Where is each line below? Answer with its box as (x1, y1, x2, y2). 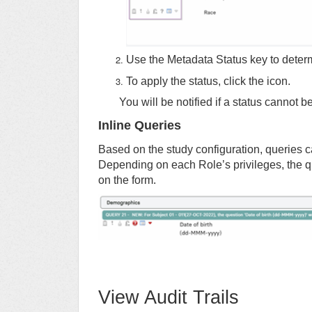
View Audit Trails (98, 287, 239, 309)
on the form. (98, 174, 156, 187)
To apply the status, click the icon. (126, 75, 290, 88)
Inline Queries (98, 118, 181, 133)
